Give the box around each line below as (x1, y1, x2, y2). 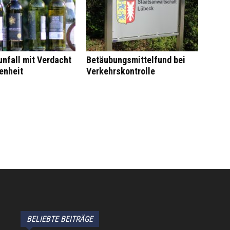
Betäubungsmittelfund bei (86, 54, 185, 65)
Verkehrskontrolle (86, 66, 155, 76)
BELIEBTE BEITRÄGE (27, 214, 93, 224)
